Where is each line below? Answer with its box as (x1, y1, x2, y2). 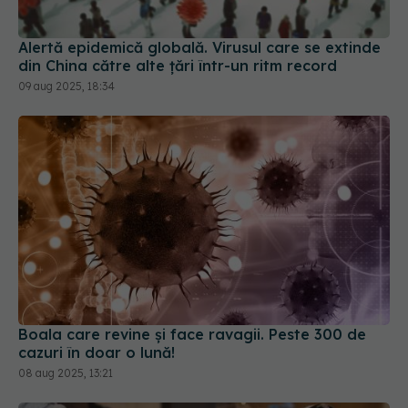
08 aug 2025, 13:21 (18, 301, 113, 316)
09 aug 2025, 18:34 (18, 15, 115, 30)
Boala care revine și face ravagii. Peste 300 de (18, 260, 366, 280)
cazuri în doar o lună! (18, 279, 175, 298)
